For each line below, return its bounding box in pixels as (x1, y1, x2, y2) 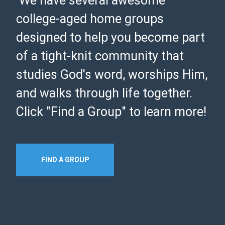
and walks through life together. (16, 86, 193, 101)
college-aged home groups (16, 12, 164, 27)
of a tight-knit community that (16, 49, 184, 64)
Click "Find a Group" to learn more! (16, 104, 207, 120)
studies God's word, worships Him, (16, 67, 208, 82)
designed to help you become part (16, 30, 205, 45)
